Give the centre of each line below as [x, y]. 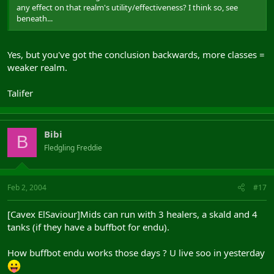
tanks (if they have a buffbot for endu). [88, 227]
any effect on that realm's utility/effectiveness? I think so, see [127, 7]
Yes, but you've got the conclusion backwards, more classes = [136, 54]
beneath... [35, 18]
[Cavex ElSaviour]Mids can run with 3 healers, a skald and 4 [132, 214]
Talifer [20, 93]
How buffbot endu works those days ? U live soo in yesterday [136, 253]
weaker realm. [37, 67]
